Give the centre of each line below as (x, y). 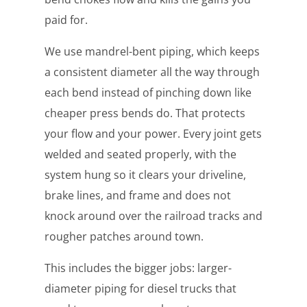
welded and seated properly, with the (140, 155)
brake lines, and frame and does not (137, 196)
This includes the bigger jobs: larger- (138, 268)
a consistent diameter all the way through (152, 72)
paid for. (66, 20)
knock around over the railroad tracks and (153, 216)
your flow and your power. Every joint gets (153, 134)
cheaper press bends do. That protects (145, 113)
